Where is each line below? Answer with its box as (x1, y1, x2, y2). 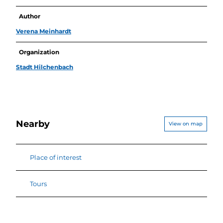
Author (19, 12, 41, 20)
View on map (169, 120, 203, 127)
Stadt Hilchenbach (16, 63, 73, 71)
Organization (19, 48, 60, 56)
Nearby (16, 118, 50, 130)
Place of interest (30, 153, 82, 162)
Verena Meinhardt (16, 27, 71, 35)
